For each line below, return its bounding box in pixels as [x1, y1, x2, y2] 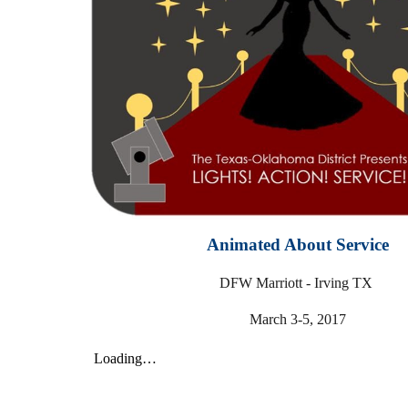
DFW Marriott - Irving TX [219, 275, 376, 291]
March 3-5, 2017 [249, 311, 346, 328]
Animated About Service [206, 235, 389, 255]
